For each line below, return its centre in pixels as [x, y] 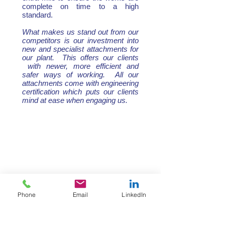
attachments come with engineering [80, 83]
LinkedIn [134, 194]
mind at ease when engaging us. [75, 100]
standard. [37, 15]
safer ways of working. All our [80, 75]
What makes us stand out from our [80, 32]
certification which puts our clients [80, 92]
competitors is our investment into [80, 40]
